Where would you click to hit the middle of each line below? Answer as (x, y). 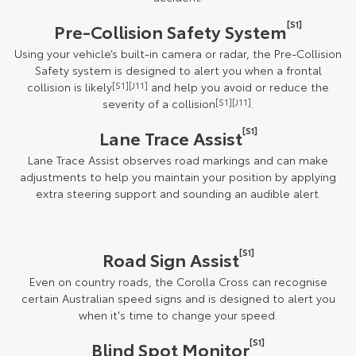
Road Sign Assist (170, 259)
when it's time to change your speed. (178, 315)
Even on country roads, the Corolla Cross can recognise (178, 282)
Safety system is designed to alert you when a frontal (178, 70)
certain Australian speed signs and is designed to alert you (178, 298)
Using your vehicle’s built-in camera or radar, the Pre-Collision (178, 54)
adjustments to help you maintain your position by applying (178, 177)
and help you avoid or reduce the (238, 87)
